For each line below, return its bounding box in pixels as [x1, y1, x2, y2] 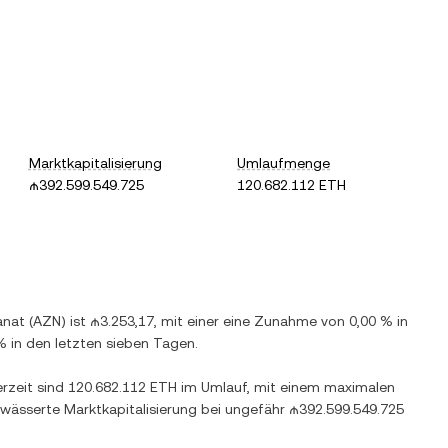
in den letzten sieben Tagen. [7, 335, 198, 351]
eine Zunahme [223, 313, 317, 329]
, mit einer [154, 313, 223, 329]
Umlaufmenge [237, 155, 331, 171]
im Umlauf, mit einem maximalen [177, 379, 395, 395]
